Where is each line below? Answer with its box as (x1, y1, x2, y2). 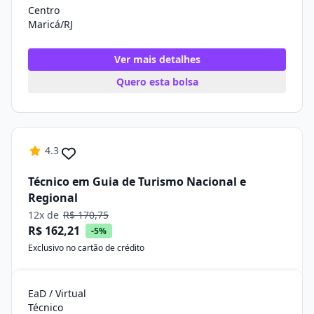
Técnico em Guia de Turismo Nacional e (28, 174, 246, 189)
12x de (28, 208, 62, 221)
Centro (28, 4, 60, 17)
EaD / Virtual (28, 287, 86, 300)
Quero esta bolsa (116, 75, 198, 88)
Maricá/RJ (28, 18, 73, 31)
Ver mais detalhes (114, 53, 200, 66)
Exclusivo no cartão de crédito (28, 242, 144, 254)
